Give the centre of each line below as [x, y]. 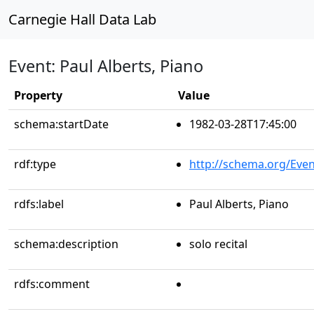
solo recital [218, 244]
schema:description [66, 244]
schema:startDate [61, 124]
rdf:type [35, 164]
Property [38, 95]
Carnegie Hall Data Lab [82, 19]
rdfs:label [39, 204]
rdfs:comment [52, 284]
